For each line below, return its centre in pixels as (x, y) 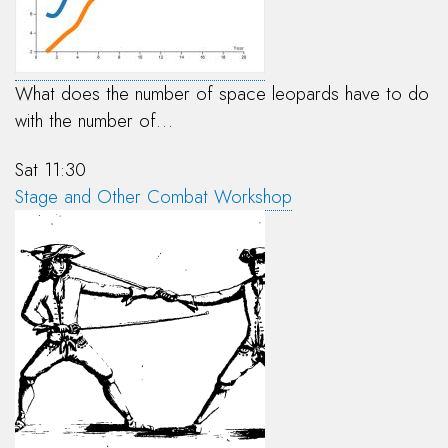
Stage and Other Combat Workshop (153, 197)
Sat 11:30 (50, 170)
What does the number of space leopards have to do (222, 93)
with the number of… (94, 120)
